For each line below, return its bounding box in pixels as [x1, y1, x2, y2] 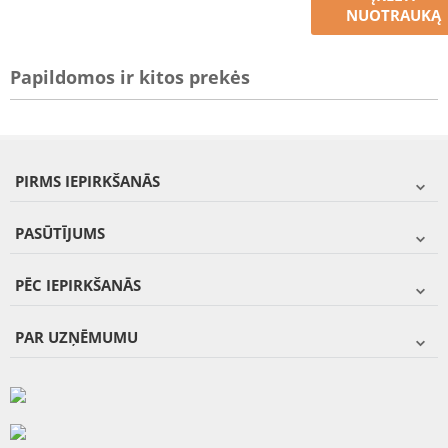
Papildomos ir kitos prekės [10, 65, 250, 89]
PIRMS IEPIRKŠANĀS [15, 171, 160, 191]
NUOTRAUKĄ [345, 5, 441, 25]
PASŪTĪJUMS [15, 223, 105, 243]
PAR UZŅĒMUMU [15, 327, 138, 347]
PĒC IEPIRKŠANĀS [15, 275, 141, 295]
